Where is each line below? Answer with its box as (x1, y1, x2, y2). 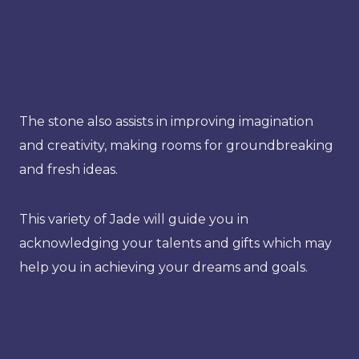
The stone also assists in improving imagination (19, 113, 313, 129)
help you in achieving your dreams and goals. (19, 259, 308, 275)
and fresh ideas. (19, 161, 118, 177)
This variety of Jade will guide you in (19, 211, 248, 227)
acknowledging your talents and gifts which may (19, 235, 332, 251)
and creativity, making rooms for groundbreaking (19, 137, 333, 153)
